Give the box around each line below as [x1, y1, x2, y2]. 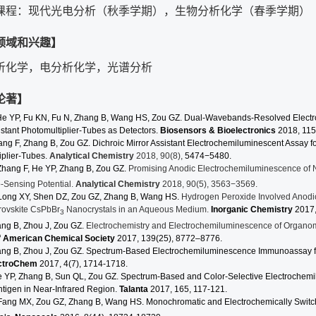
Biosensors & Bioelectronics [160, 126, 276, 135]
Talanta [119, 284, 150, 294]
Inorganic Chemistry [211, 205, 295, 215]
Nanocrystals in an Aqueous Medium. [64, 205, 211, 215]
